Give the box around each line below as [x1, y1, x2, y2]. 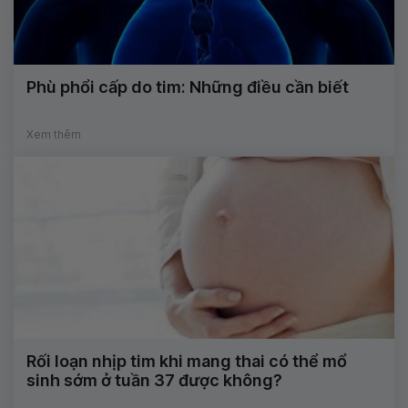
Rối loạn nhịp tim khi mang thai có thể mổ [26, 351, 347, 371]
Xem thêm [26, 127, 81, 141]
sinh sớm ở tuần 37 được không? [26, 370, 282, 390]
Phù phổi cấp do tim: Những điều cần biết [26, 76, 349, 97]
